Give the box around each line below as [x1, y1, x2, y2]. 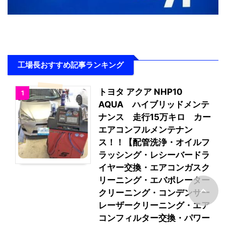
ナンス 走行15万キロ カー [98, 111, 211, 122]
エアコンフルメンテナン [98, 124, 193, 135]
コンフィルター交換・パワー [98, 212, 210, 223]
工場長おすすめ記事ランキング [18, 60, 124, 70]
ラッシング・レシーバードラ [98, 149, 210, 160]
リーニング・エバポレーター [98, 175, 210, 185]
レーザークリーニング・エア [98, 200, 210, 210]
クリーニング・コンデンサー [98, 187, 210, 198]
